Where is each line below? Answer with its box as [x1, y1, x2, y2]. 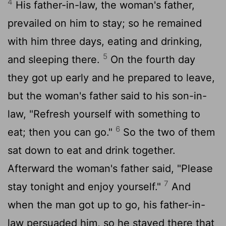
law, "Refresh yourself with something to [8, 107, 200, 120]
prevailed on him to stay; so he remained [8, 17, 202, 29]
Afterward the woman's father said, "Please [8, 162, 213, 175]
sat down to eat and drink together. [8, 144, 176, 156]
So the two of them [120, 126, 215, 138]
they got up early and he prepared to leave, [8, 71, 215, 84]
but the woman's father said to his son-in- [8, 89, 207, 102]
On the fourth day [107, 53, 195, 66]
